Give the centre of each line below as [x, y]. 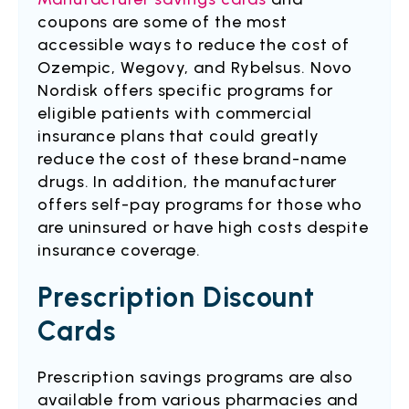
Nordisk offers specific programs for [186, 90]
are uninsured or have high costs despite [203, 227]
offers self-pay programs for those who [200, 204]
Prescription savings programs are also [196, 377]
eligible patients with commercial [175, 113]
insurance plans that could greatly [178, 136]
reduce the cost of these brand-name [192, 159]
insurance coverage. [120, 250]
